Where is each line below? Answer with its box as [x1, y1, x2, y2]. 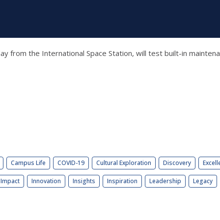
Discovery [163, 159, 191, 167]
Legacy [193, 177, 213, 186]
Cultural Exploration [96, 159, 151, 167]
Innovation [31, 177, 61, 186]
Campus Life [11, 159, 46, 167]
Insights [73, 177, 95, 186]
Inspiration [107, 177, 137, 186]
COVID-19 [57, 159, 84, 167]
